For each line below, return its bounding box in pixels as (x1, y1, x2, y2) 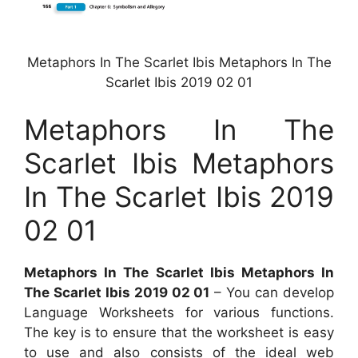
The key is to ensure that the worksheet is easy (24, 324, 334, 341)
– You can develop (209, 284, 335, 301)
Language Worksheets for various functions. (24, 304, 334, 321)
